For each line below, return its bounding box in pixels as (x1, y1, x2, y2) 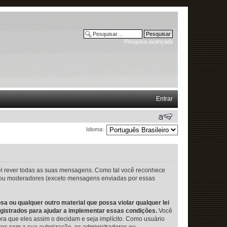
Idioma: (86, 126, 104, 133)
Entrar (156, 95, 173, 102)
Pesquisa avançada (124, 39, 173, 45)
